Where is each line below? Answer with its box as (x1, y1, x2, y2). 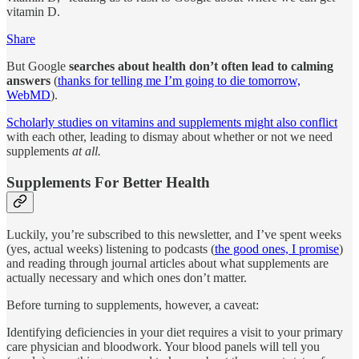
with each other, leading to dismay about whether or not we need (6, 129, 333, 143)
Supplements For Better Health (6, 173, 210, 191)
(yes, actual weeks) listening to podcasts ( (6, 242, 215, 256)
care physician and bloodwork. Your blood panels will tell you (6, 340, 320, 354)
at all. (72, 143, 101, 158)
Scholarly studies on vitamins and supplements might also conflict (6, 115, 337, 129)
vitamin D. (6, 4, 60, 18)
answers (6, 73, 50, 87)
